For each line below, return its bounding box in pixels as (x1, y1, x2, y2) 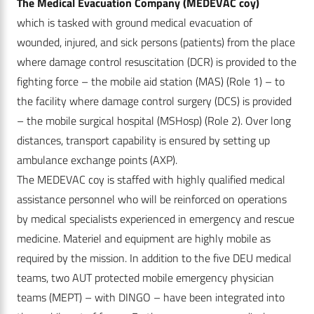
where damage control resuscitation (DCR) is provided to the (17, 53, 296, 71)
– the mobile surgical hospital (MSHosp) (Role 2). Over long (17, 112, 291, 130)
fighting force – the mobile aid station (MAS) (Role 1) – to (17, 73, 285, 90)
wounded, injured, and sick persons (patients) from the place (17, 34, 295, 51)
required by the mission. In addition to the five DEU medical (17, 250, 292, 267)
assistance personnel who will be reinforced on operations (17, 191, 287, 208)
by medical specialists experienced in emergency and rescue (17, 210, 294, 228)
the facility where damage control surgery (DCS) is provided (17, 93, 292, 110)
